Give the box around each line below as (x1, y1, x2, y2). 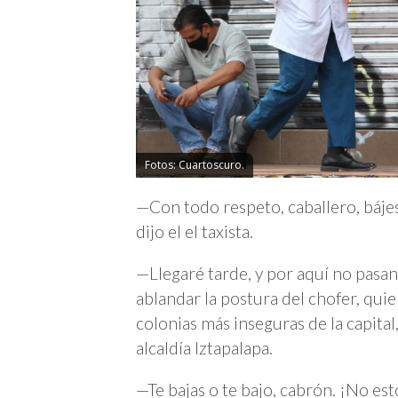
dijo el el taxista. (136, 220, 253, 242)
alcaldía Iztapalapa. (136, 338, 273, 359)
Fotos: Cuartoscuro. (145, 156, 244, 172)
